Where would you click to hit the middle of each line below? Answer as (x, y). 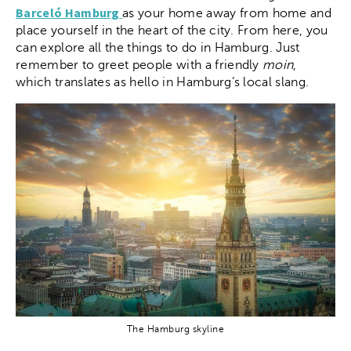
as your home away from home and (227, 13)
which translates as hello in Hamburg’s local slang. (164, 82)
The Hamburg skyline (175, 329)
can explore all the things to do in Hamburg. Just (158, 47)
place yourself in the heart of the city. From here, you (172, 30)
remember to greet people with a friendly (139, 65)
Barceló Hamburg (68, 12)
